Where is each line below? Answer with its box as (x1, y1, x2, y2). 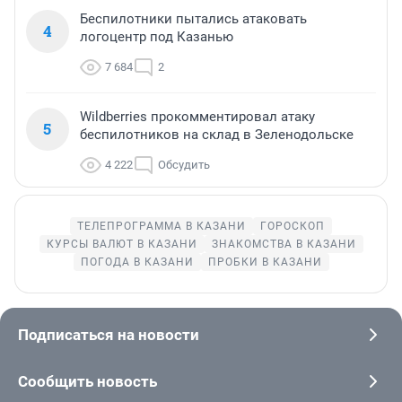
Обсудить (158, 157, 210, 171)
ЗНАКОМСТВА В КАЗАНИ (211, 237, 356, 250)
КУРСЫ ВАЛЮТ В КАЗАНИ (46, 237, 197, 250)
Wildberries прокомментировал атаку (80, 108, 315, 125)
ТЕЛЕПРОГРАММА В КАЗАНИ (77, 219, 246, 232)
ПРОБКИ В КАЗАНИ (207, 255, 322, 268)
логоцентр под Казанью (80, 28, 233, 45)
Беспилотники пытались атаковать (80, 10, 307, 27)
